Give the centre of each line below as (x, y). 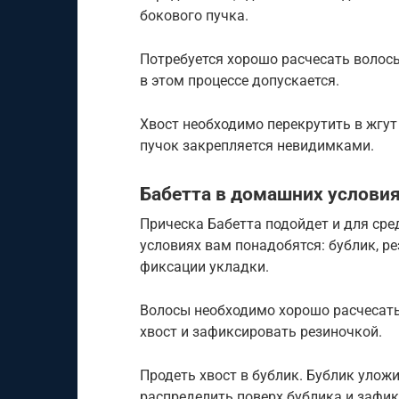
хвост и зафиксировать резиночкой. (261, 331)
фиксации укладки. (204, 266)
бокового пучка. (194, 16)
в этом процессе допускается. (240, 81)
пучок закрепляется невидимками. (257, 146)
